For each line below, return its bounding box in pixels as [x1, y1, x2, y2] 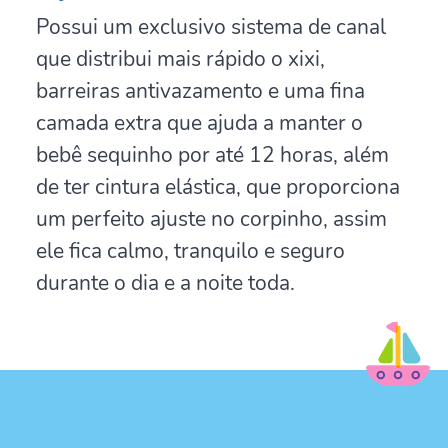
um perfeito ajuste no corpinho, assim [36, 204, 387, 232]
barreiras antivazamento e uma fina [36, 76, 365, 104]
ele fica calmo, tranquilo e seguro [36, 236, 345, 264]
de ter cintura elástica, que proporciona [36, 172, 400, 200]
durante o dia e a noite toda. [36, 268, 295, 296]
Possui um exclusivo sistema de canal [36, 12, 386, 40]
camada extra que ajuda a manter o [36, 108, 363, 136]
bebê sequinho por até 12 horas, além [36, 140, 389, 168]
